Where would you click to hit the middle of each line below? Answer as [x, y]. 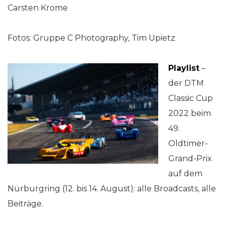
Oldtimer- [188, 143]
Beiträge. [25, 203]
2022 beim [190, 113]
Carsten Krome [38, 8]
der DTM [186, 83]
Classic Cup [191, 98]
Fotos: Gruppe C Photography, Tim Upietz [91, 38]
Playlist [184, 68]
